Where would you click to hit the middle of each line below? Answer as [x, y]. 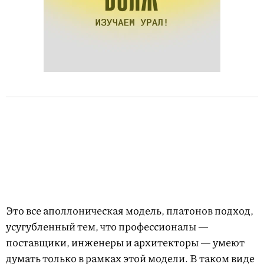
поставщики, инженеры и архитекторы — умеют [125, 242]
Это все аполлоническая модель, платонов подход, [130, 211]
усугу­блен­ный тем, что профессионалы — [107, 227]
